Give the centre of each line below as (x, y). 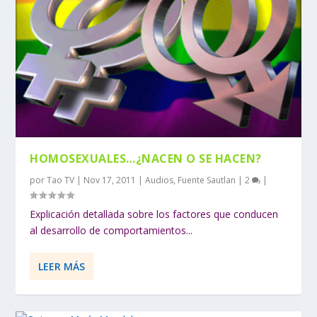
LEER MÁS (62, 266)
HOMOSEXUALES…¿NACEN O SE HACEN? (146, 158)
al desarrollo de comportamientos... (111, 230)
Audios (160, 180)
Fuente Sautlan (207, 180)
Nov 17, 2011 (110, 180)
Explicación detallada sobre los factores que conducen (154, 214)
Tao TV (61, 180)
